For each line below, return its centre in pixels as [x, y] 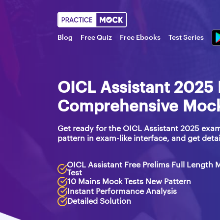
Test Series [186, 38]
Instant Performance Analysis [122, 192]
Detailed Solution [99, 201]
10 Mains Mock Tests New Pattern [129, 182]
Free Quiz [96, 38]
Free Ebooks [140, 38]
